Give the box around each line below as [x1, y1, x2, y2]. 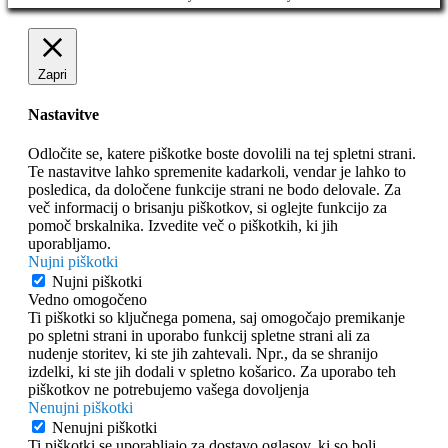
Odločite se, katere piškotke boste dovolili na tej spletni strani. [28, 145, 416, 163]
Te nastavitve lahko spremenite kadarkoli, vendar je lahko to [28, 163, 406, 181]
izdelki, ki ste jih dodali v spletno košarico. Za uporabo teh [28, 363, 396, 381]
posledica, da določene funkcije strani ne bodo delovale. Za [28, 181, 401, 199]
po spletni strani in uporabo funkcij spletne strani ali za [28, 327, 370, 345]
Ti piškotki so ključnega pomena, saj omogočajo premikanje [28, 309, 405, 327]
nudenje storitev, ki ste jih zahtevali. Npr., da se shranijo [28, 345, 378, 363]
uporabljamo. [28, 235, 111, 253]
